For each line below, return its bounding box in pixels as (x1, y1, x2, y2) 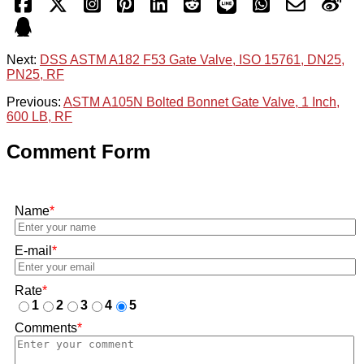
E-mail (15, 244, 52, 258)
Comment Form (6, 141, 150, 163)
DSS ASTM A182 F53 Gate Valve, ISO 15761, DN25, (40, 53, 344, 67)
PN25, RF (6, 67, 64, 82)
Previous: (6, 95, 63, 110)
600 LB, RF (6, 110, 72, 124)
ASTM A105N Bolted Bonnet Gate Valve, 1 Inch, (63, 95, 340, 110)
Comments (15, 321, 77, 336)
